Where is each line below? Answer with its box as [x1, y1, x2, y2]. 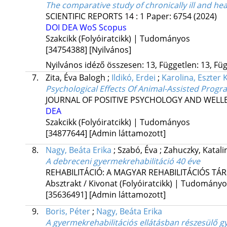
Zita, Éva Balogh [45, 72, 107, 84]
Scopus [98, 22, 127, 33]
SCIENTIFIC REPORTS [45, 11, 123, 22]
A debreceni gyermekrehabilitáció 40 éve [45, 156, 200, 167]
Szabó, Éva [117, 144, 160, 156]
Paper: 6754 [146, 11, 194, 22]
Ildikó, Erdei [111, 72, 156, 84]
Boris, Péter [45, 206, 90, 217]
